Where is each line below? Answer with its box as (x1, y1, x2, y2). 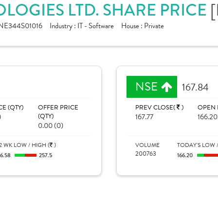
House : (121, 20, 144, 31)
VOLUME (135, 141, 160, 149)
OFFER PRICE (37, 103, 78, 112)
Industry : (50, 20, 77, 31)
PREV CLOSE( (135, 103, 177, 112)
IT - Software (77, 20, 114, 31)
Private (144, 20, 164, 31)
